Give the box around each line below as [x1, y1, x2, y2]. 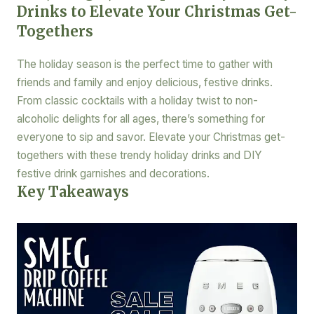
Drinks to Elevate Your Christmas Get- [16, 2, 297, 20]
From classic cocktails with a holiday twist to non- [16, 93, 258, 107]
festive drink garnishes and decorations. [16, 166, 210, 180]
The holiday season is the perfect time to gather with [16, 57, 273, 71]
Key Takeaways [16, 182, 129, 200]
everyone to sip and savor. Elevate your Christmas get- [16, 130, 285, 144]
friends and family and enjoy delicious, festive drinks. [16, 75, 273, 89]
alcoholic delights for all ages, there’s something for [16, 111, 265, 125]
